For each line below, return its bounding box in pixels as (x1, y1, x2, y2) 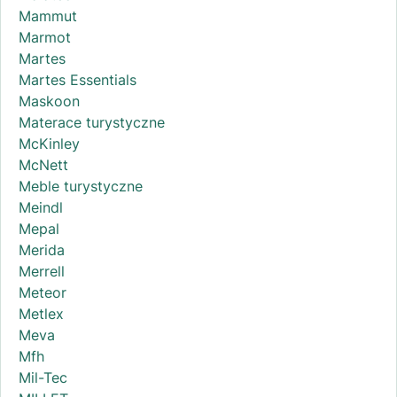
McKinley (19, 135, 80, 153)
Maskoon (19, 92, 80, 111)
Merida (19, 241, 65, 260)
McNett (19, 156, 68, 175)
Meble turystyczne (19, 177, 143, 196)
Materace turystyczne (19, 113, 165, 132)
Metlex (19, 305, 64, 323)
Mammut (19, 7, 77, 26)
